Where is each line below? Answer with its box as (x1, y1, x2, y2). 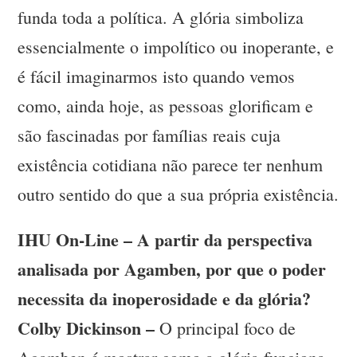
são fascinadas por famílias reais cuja (18, 124, 281, 147)
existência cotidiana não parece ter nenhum (18, 153, 324, 177)
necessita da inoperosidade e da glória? (18, 285, 312, 312)
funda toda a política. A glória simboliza (18, 6, 304, 29)
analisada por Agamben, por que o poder (18, 256, 327, 283)
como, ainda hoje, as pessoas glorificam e (18, 94, 314, 118)
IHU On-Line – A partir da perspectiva (18, 226, 313, 253)
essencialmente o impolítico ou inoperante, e (18, 35, 335, 59)
